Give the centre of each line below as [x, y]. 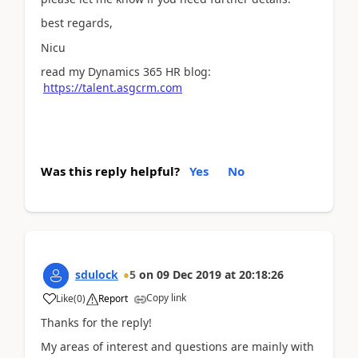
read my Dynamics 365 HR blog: [126, 72]
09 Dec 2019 [189, 274]
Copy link [166, 297]
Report [113, 298]
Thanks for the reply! [96, 322]
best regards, [77, 23]
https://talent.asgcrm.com [113, 88]
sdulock [97, 274]
